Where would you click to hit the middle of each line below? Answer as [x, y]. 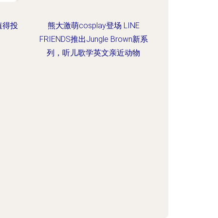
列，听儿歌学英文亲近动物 [94, 53]
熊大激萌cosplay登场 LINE [93, 26]
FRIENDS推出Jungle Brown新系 [93, 39]
